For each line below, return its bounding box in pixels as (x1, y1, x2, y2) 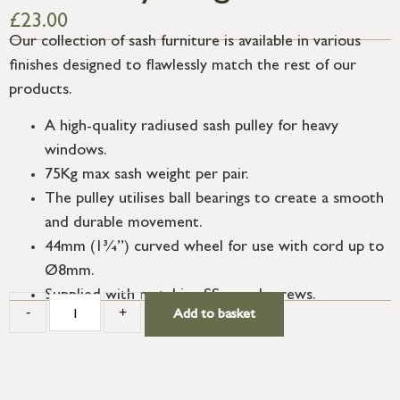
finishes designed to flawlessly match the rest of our (9, 58, 356, 75)
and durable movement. (45, 215, 203, 232)
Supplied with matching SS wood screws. (45, 287, 316, 304)
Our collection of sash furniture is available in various (9, 34, 361, 51)
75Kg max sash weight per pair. (45, 167, 249, 184)
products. (9, 82, 72, 99)
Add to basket (173, 307, 256, 322)
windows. (45, 143, 107, 160)
